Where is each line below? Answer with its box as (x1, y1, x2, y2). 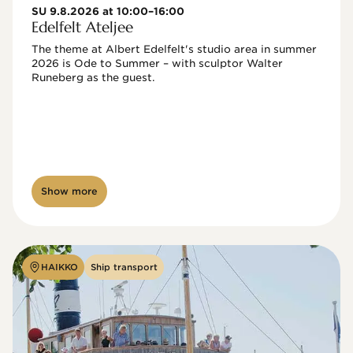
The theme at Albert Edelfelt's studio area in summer (32, 43, 317, 55)
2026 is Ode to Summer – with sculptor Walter (32, 58, 283, 69)
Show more (41, 185, 98, 197)
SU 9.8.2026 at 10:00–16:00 (32, 6, 184, 17)
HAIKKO (41, 262, 78, 273)
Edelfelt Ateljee (32, 17, 133, 36)
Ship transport (91, 262, 158, 273)
